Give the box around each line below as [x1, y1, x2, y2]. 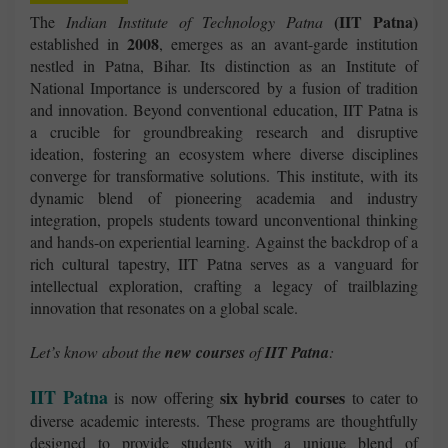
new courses [165, 341, 245, 364]
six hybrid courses [220, 386, 346, 410]
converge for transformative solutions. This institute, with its [30, 165, 418, 187]
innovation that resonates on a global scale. [30, 297, 298, 319]
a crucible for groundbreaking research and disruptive [30, 121, 418, 143]
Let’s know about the [30, 341, 165, 363]
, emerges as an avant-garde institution [158, 33, 419, 55]
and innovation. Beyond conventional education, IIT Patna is [30, 99, 418, 121]
